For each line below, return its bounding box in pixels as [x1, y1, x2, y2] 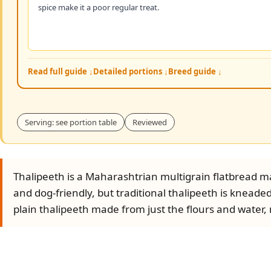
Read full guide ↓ [28, 66, 93, 77]
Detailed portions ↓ [93, 66, 168, 77]
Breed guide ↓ [168, 66, 222, 77]
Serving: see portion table [25, 117, 117, 128]
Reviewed [132, 117, 167, 128]
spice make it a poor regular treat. [38, 2, 159, 13]
